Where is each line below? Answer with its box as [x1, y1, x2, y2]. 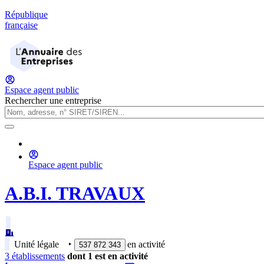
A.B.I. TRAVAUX [5, 183, 145, 204]
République [5, 9, 48, 19]
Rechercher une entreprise [5, 95, 101, 105]
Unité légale [14, 239, 59, 249]
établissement [9, 250, 61, 261]
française [5, 20, 38, 30]
